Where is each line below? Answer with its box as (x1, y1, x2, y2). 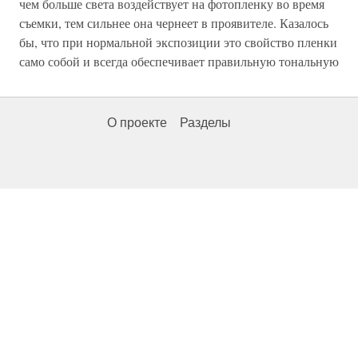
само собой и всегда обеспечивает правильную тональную (19, 53, 339, 70)
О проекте (107, 116, 167, 130)
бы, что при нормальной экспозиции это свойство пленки (19, 34, 337, 51)
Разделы (180, 116, 231, 130)
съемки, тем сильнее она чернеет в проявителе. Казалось (19, 14, 328, 32)
